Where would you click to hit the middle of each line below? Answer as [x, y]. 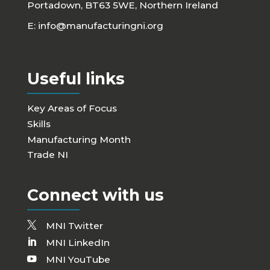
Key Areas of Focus [72, 108]
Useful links [76, 79]
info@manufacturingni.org [100, 25]
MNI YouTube [78, 259]
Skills [39, 124]
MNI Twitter [74, 226]
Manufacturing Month [79, 139]
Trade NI [47, 155]
